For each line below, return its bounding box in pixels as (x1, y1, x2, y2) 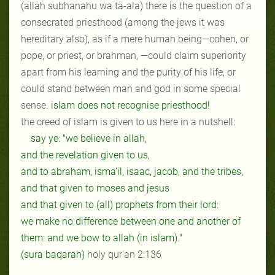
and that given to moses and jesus (21, 182, 169, 194)
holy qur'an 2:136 (85, 248, 161, 260)
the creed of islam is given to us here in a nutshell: (21, 115, 235, 128)
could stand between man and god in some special (21, 82, 241, 95)
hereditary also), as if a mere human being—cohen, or (21, 33, 249, 45)
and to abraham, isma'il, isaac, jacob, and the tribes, (21, 165, 243, 177)
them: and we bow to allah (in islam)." (21, 231, 182, 244)
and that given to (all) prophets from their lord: (21, 198, 219, 211)
